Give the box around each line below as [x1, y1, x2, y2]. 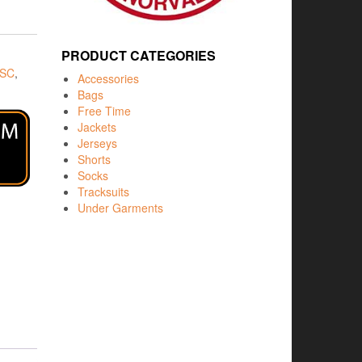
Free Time [78, 102, 131, 119]
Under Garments [78, 199, 163, 216]
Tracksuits [78, 183, 129, 200]
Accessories [78, 69, 139, 86]
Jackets [78, 118, 116, 135]
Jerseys [78, 134, 117, 151]
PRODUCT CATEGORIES [61, 45, 216, 65]
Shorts [78, 150, 111, 167]
